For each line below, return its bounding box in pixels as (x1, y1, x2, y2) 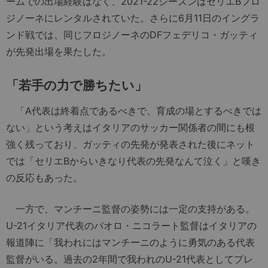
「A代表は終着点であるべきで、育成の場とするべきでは (6, 105, 261, 117)
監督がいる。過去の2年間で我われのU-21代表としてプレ (6, 253, 253, 266)
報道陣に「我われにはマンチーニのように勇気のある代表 (6, 236, 255, 249)
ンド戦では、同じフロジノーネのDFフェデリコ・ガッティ (6, 29, 258, 41)
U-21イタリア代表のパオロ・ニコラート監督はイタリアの (6, 220, 257, 232)
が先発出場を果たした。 (6, 45, 111, 58)
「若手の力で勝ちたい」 (6, 78, 147, 93)
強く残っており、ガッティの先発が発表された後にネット (6, 138, 255, 151)
